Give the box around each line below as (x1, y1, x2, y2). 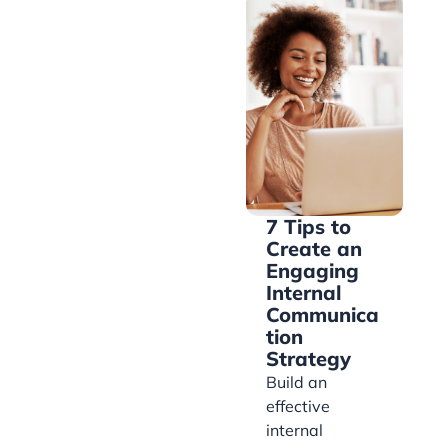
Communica (266, 302, 379, 328)
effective (266, 396, 330, 417)
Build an (266, 372, 327, 393)
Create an (266, 236, 362, 262)
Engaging (266, 258, 359, 284)
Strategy (266, 346, 351, 372)
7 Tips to (266, 214, 351, 240)
